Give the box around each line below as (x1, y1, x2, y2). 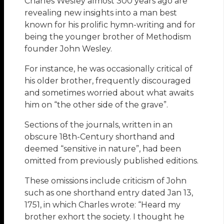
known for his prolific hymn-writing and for (24, 20, 196, 30)
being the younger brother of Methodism (24, 32, 191, 42)
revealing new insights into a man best (24, 8, 177, 18)
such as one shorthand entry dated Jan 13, (24, 188, 193, 198)
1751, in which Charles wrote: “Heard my (24, 200, 181, 210)
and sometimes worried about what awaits (24, 88, 194, 98)
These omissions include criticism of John (24, 176, 187, 186)
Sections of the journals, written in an (24, 120, 173, 130)
